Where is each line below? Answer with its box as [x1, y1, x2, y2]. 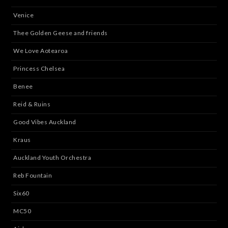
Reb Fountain [13, 172, 52, 180]
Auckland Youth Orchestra [13, 154, 92, 162]
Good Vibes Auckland [13, 118, 76, 126]
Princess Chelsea [13, 65, 65, 73]
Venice [13, 11, 34, 19]
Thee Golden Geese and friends [13, 29, 108, 37]
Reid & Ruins [13, 100, 51, 108]
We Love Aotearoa [13, 47, 68, 55]
